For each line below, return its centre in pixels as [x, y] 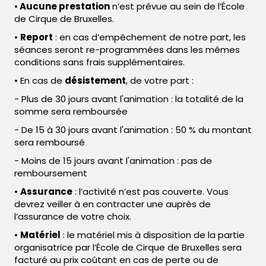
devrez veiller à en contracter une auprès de [113, 204]
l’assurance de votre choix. [73, 217]
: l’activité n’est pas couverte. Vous [151, 192]
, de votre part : [160, 81]
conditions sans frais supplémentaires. [99, 62]
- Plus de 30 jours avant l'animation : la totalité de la [129, 99]
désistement [95, 81]
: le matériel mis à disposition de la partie [153, 235]
